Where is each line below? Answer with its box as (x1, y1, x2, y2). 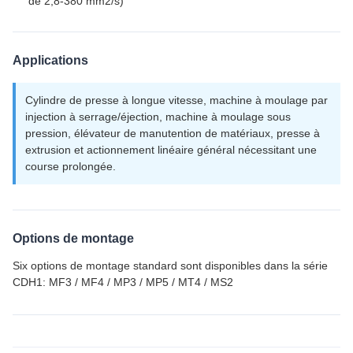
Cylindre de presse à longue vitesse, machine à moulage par (25, 94, 328, 106)
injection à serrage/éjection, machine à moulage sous (25, 110, 291, 123)
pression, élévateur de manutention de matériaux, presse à (25, 127, 320, 139)
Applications (13, 54, 88, 67)
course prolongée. (25, 160, 116, 173)
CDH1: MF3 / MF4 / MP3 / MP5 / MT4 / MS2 (13, 276, 233, 288)
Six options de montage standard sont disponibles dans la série (13, 259, 328, 272)
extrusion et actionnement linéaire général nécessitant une (25, 143, 317, 156)
